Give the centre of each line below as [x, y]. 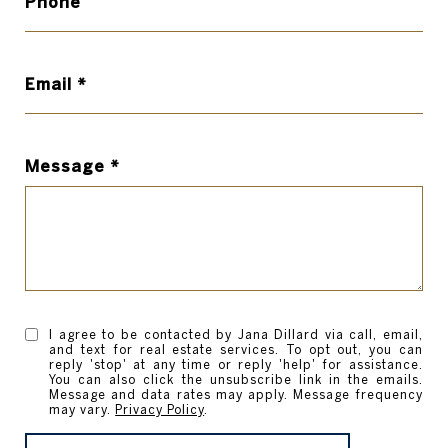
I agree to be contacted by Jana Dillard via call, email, [236, 334]
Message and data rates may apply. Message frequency [236, 394]
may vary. [82, 409]
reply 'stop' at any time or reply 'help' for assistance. [236, 364]
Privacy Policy [160, 409]
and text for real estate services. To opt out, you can [236, 349]
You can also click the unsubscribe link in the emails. [236, 379]
